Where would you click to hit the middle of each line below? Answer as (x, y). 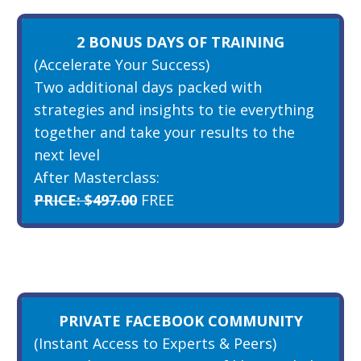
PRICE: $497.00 (85, 199)
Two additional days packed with (148, 87)
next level (67, 154)
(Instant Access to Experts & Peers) (155, 343)
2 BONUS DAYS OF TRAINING (180, 41)
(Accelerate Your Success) (122, 64)
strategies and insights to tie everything (174, 109)
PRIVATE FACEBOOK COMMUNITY (180, 320)
